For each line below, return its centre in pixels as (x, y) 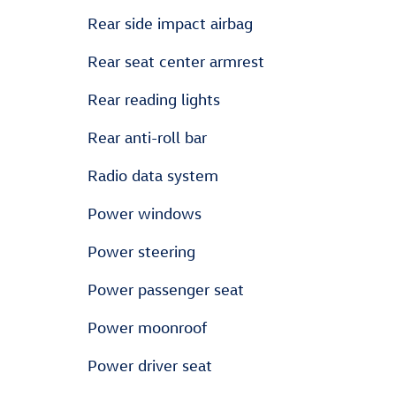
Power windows (145, 213)
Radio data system (153, 175)
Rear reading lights (154, 99)
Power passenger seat (166, 289)
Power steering (141, 251)
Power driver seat (150, 366)
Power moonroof (148, 327)
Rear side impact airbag (170, 23)
